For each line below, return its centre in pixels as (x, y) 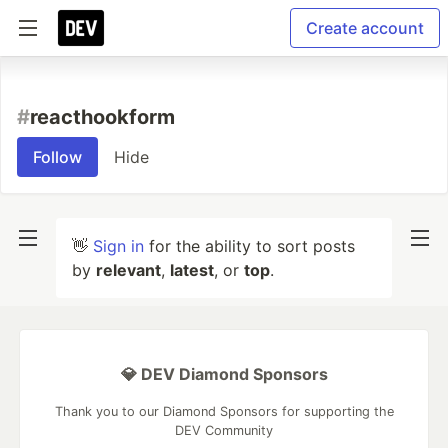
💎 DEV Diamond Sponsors (224, 374)
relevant (128, 270)
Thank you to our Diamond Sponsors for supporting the (224, 411)
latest (192, 270)
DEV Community (224, 430)
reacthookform (102, 117)
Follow (57, 157)
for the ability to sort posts (249, 246)
